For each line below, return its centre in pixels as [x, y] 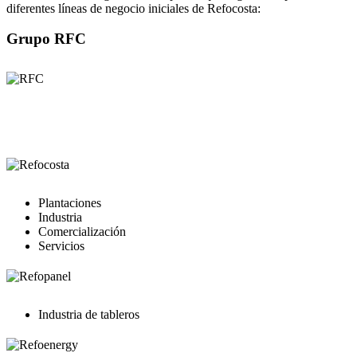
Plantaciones [70, 203]
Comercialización [82, 232]
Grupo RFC [46, 39]
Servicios [61, 246]
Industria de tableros [89, 315]
